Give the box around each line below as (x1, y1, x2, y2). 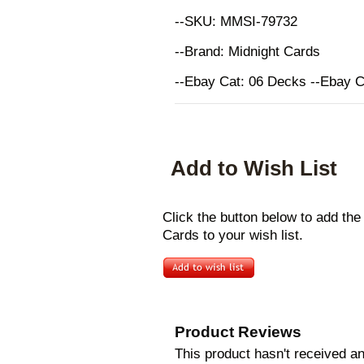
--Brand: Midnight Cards (175, 44, 320, 59)
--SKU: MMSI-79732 (175, 14, 297, 29)
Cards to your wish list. (162, 227, 303, 243)
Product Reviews (175, 323, 301, 340)
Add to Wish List (171, 157, 337, 180)
